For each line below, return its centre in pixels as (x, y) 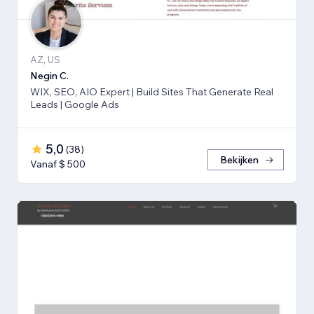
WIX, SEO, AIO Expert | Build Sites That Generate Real (152, 92)
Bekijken (239, 160)
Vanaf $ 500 (58, 164)
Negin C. (49, 76)
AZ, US (45, 60)
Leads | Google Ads (75, 105)
